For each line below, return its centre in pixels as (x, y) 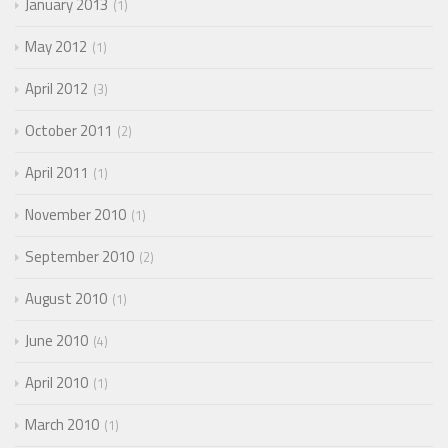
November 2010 (75, 214)
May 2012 (56, 46)
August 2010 (66, 298)
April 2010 (56, 382)
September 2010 (79, 256)
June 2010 (56, 340)
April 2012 (56, 88)
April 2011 (56, 172)
